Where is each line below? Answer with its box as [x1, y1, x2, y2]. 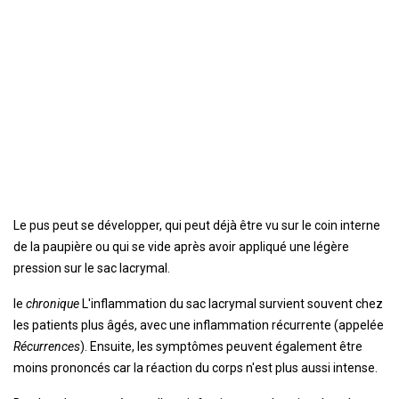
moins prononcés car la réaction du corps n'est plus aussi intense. [13, 361, 378, 375]
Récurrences [13, 339, 80, 354]
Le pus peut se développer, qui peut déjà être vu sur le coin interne [13, 218, 380, 232]
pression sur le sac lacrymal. [13, 261, 170, 275]
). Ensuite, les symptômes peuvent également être [80, 339, 362, 354]
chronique [26, 297, 82, 311]
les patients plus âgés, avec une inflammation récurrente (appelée [13, 318, 384, 332]
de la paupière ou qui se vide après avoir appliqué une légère [13, 240, 349, 254]
